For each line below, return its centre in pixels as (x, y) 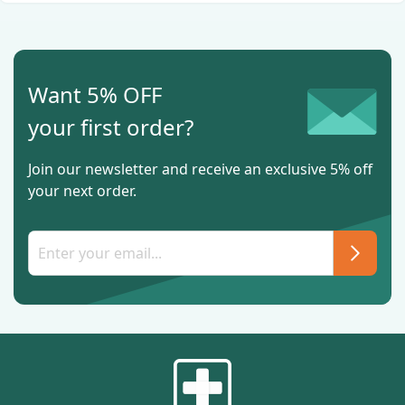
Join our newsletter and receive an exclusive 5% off (200, 170)
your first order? (111, 127)
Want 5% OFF (95, 95)
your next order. (82, 191)
